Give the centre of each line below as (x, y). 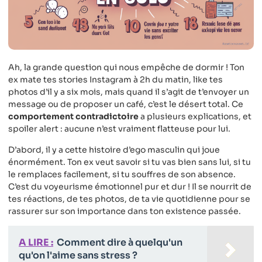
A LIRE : (36, 242)
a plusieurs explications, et (195, 117)
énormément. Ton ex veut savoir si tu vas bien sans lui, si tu (130, 162)
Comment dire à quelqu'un (120, 242)
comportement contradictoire (73, 117)
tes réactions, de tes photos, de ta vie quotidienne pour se (129, 199)
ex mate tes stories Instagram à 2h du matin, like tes (116, 80)
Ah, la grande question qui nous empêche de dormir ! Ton (126, 68)
